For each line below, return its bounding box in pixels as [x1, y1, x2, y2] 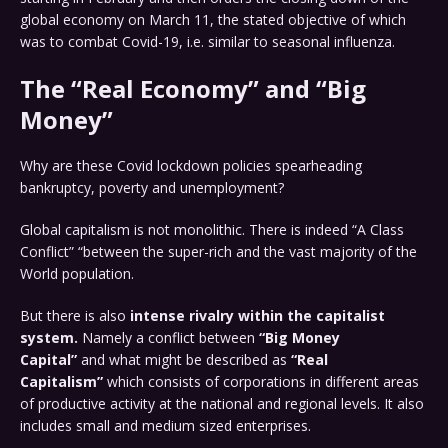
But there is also [20, 306, 126, 326]
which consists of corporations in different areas [103, 372, 419, 392]
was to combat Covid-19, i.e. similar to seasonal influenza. [20, 32, 395, 52]
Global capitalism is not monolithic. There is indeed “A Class [20, 220, 404, 240]
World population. [20, 264, 134, 284]
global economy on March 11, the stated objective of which [20, 10, 406, 30]
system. [20, 328, 78, 348]
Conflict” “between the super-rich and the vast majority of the [20, 242, 417, 262]
